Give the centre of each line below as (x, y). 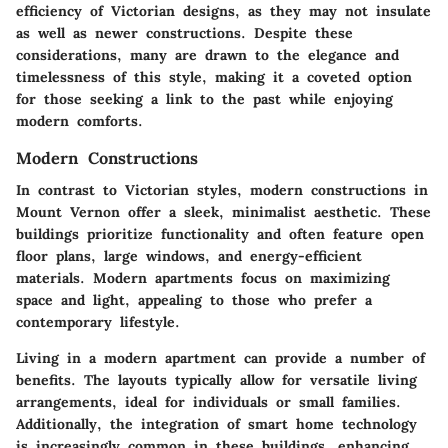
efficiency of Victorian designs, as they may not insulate (223, 11)
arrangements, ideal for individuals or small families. (208, 402)
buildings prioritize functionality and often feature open (220, 234)
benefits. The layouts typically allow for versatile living (216, 380)
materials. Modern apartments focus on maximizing (203, 278)
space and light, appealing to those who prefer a (194, 300)
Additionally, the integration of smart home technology (216, 424)
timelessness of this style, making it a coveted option (214, 77)
